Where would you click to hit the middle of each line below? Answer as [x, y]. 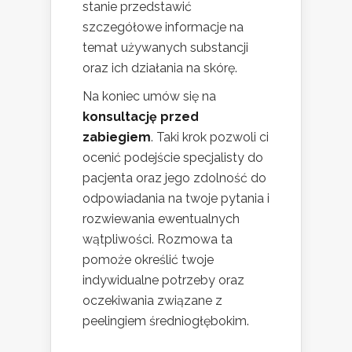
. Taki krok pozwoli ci [210, 137]
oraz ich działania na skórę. [160, 68]
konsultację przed [141, 116]
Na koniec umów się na [149, 96]
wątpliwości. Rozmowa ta [158, 239]
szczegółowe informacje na [163, 27]
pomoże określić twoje [148, 259]
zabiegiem [117, 137]
